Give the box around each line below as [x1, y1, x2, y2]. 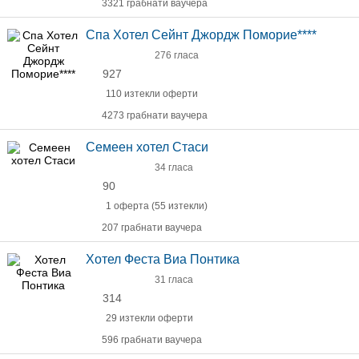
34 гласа [155, 162, 193, 173]
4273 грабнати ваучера [102, 110, 208, 121]
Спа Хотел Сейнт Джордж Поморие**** [86, 28, 317, 42]
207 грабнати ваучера [102, 222, 202, 233]
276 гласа [155, 50, 199, 61]
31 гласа [155, 274, 193, 285]
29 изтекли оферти [106, 313, 193, 324]
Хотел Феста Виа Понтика [86, 252, 240, 266]
